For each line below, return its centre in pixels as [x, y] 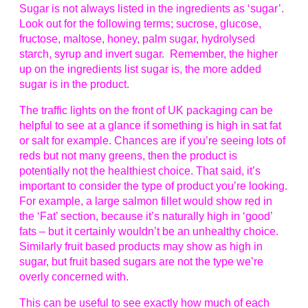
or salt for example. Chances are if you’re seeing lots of [152, 141]
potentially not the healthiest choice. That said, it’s [140, 171]
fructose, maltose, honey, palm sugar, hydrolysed [137, 39]
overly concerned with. [74, 277]
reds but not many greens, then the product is [128, 156]
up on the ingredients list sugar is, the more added [140, 69]
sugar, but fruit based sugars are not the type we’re [141, 262]
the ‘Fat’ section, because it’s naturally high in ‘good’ [146, 217]
